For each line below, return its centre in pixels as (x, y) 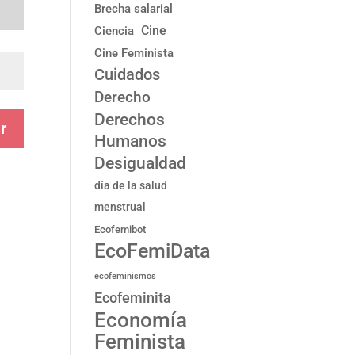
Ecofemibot (120, 229)
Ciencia (115, 31)
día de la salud (131, 185)
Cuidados (128, 74)
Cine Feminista (134, 53)
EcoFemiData (153, 251)
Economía (141, 320)
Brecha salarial (134, 9)
